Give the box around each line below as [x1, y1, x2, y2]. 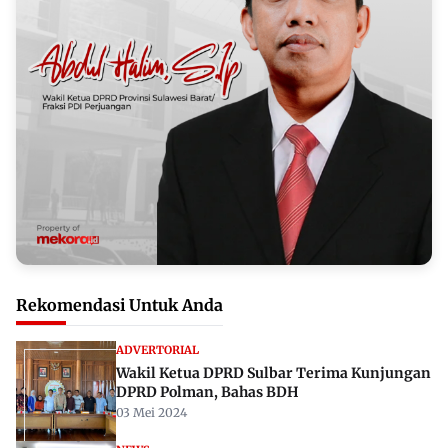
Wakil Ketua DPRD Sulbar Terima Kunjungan [116, 364, 431, 383]
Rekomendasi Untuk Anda [16, 295, 223, 316]
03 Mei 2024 [116, 405, 187, 421]
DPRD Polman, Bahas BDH [116, 383, 299, 402]
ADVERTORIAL [116, 343, 199, 358]
